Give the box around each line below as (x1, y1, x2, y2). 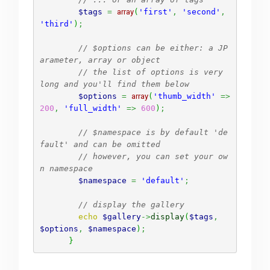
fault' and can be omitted (39, 139, 160, 149)
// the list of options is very (78, 67, 223, 77)
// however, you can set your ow (78, 151, 228, 161)
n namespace (39, 163, 93, 173)
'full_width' (63, 103, 122, 113)
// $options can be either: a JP (78, 43, 228, 52)
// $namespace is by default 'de (78, 127, 228, 137)
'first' (138, 7, 172, 16)
